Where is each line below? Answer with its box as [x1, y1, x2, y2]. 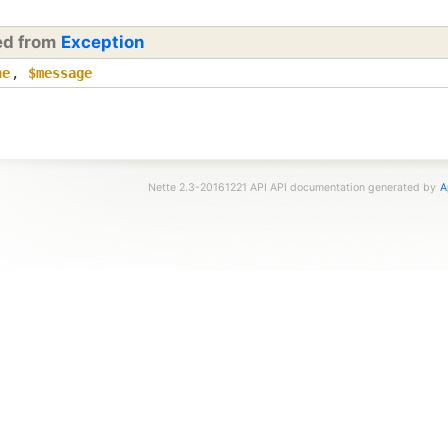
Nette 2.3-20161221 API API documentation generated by [147, 180, 439, 194]
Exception [61, 32, 144, 53]
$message [28, 65, 92, 82]
